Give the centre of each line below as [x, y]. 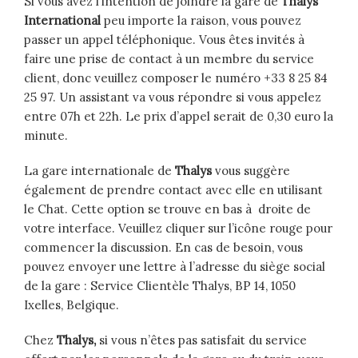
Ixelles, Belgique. [72, 305]
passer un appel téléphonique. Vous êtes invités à [164, 40]
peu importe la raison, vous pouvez [201, 21]
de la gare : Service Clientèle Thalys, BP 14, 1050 [160, 286]
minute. [46, 136]
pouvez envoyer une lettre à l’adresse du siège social [175, 267]
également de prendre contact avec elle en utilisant [173, 190]
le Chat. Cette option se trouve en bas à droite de [167, 209]
